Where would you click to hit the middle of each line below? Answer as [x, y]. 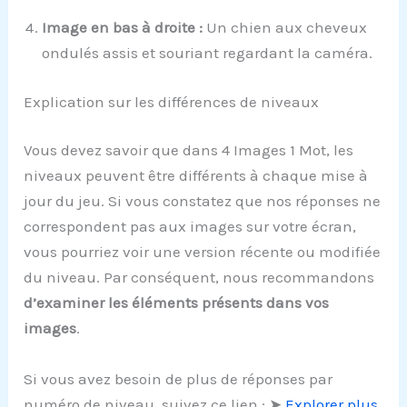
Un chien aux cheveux [285, 28]
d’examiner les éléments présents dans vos [177, 303]
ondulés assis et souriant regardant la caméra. [208, 53]
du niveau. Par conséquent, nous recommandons [199, 278]
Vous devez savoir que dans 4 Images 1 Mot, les [189, 150]
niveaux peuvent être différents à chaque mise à [196, 176]
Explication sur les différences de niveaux [172, 101]
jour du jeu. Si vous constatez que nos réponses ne [203, 201]
